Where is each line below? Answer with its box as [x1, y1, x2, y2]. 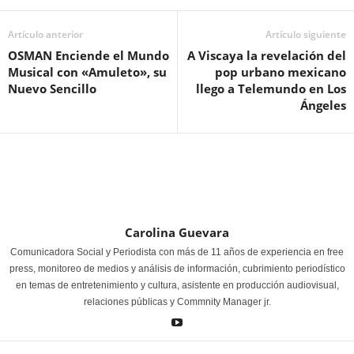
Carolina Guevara [125, 224, 229, 240]
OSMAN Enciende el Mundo [8, 47, 169, 63]
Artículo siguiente [265, 28, 346, 41]
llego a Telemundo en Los [196, 81, 346, 96]
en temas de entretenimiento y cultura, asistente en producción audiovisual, [15, 280, 339, 291]
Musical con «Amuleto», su [8, 64, 167, 80]
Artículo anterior [8, 28, 83, 41]
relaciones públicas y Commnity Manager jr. [83, 296, 271, 307]
